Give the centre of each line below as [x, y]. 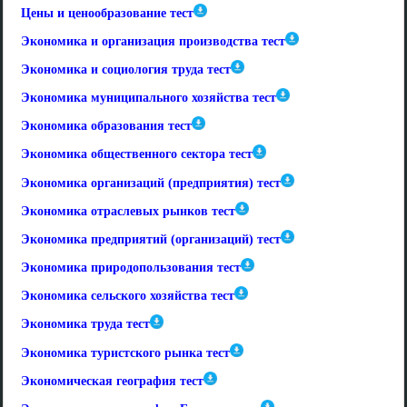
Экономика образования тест [106, 126]
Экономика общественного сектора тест [137, 154]
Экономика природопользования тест [131, 268]
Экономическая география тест [112, 381]
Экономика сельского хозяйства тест [128, 296]
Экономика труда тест [85, 324]
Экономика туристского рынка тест [125, 352]
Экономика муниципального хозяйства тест [149, 98]
